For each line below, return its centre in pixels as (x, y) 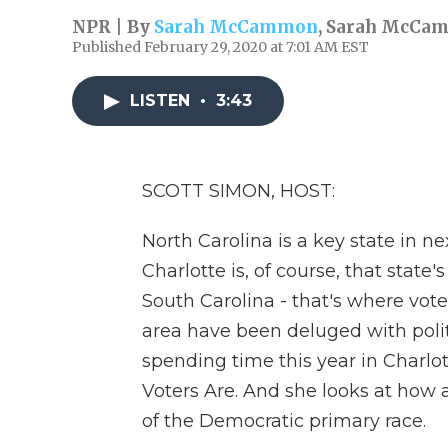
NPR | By (113, 27)
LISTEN (162, 100)
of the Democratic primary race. (284, 421)
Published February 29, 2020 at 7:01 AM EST (220, 47)
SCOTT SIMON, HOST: (238, 191)
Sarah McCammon (236, 27)
